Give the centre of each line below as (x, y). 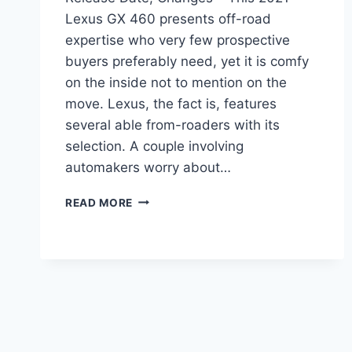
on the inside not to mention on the (176, 82)
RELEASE (158, 297)
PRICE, (151, 281)
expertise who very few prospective (178, 40)
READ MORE (99, 202)
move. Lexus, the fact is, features (171, 103)
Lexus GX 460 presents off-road (168, 18)
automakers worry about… (148, 167)
